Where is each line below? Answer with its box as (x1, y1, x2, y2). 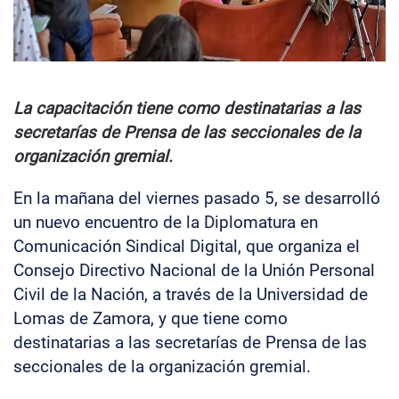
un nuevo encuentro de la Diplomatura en (13, 212, 318, 232)
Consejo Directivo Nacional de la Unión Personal (13, 260, 375, 281)
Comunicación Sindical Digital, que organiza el (13, 236, 360, 256)
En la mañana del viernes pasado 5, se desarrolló (13, 188, 380, 208)
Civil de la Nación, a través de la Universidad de (13, 284, 368, 305)
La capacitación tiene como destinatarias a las (13, 98, 361, 118)
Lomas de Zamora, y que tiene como (13, 308, 288, 329)
